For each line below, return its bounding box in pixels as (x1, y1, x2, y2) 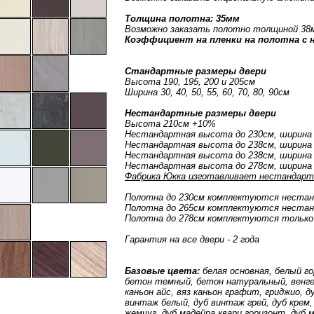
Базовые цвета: (125, 266, 200, 276)
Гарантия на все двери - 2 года (125, 234, 259, 245)
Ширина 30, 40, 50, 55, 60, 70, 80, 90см (125, 87, 289, 97)
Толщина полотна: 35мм (125, 13, 240, 24)
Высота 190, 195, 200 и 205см (125, 76, 255, 87)
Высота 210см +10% (125, 118, 216, 129)
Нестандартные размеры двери (125, 108, 276, 118)
